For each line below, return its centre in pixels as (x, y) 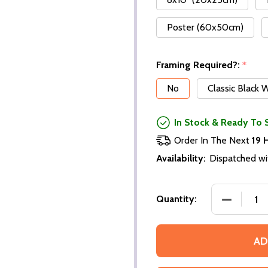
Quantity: (176, 199)
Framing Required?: (199, 65)
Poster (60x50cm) (205, 28)
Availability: (181, 159)
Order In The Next (213, 141)
